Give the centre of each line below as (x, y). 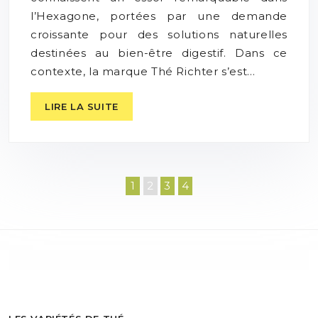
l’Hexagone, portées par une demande (159, 16)
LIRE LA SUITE (82, 106)
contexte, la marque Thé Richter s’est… (143, 71)
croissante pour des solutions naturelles (159, 34)
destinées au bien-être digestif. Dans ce (159, 53)
